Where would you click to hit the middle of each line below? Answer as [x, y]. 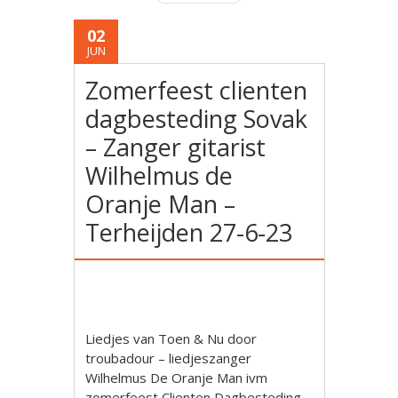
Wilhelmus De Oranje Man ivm [177, 378]
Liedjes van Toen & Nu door [171, 338]
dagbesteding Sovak [197, 119]
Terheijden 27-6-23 [189, 232]
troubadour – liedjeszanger [169, 358]
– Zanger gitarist [176, 147]
